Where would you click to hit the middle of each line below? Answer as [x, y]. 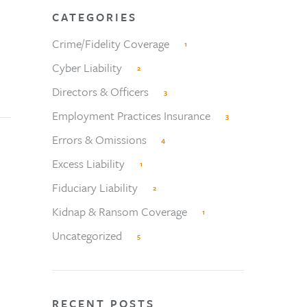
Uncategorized [87, 235]
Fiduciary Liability [95, 187]
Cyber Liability [87, 67]
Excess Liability [88, 163]
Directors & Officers [100, 91]
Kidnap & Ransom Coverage [120, 211]
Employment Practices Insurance [131, 115]
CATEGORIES [95, 17]
